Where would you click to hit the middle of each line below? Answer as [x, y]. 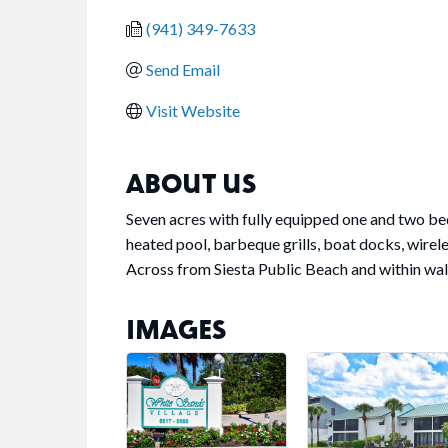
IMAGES [176, 329]
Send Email [183, 70]
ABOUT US [191, 183]
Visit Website [193, 111]
